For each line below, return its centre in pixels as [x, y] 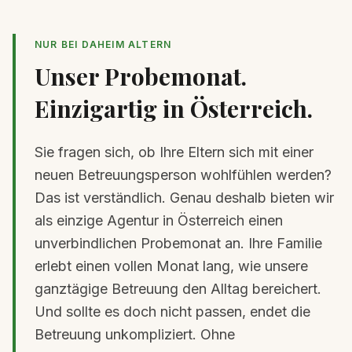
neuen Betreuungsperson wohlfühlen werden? [183, 174]
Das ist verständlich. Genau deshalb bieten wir [184, 197]
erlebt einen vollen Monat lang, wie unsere [171, 266]
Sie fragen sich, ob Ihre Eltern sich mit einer [174, 152]
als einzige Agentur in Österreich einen [159, 220]
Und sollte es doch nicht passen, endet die [172, 311]
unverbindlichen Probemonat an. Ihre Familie [178, 243]
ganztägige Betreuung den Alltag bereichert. [178, 288]
